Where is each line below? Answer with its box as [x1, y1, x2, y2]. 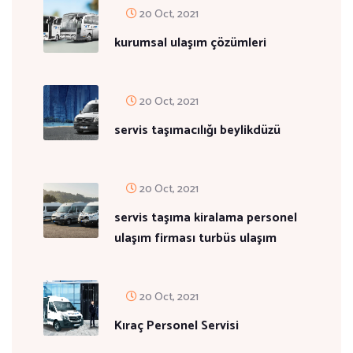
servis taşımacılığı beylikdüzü [114, 120, 281, 141]
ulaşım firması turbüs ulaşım [114, 228, 277, 249]
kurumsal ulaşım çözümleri [114, 32, 266, 54]
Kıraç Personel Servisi [114, 315, 239, 336]
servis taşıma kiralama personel [114, 207, 297, 229]
